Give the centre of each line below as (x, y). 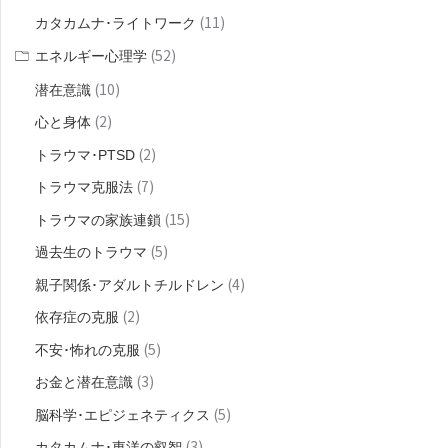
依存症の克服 (77, 317)
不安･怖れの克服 (87, 349)
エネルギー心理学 (91, 55)
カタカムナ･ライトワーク (115, 23)
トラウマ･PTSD (85, 154)
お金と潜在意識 (84, 382)
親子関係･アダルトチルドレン (129, 284)
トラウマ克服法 (84, 187)
